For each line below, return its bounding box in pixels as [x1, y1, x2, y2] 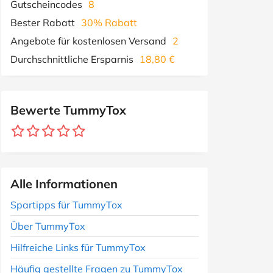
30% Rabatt [81, 16, 137, 29]
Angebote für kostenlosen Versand [10, 35, 166, 47]
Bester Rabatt [10, 16, 75, 29]
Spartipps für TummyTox [10, 199, 122, 211]
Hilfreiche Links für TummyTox [10, 241, 146, 253]
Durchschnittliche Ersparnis [10, 53, 133, 65]
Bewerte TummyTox [10, 102, 126, 118]
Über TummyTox [10, 220, 85, 232]
